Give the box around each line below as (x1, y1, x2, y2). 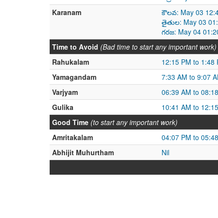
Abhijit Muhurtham (52, 147, 114, 157)
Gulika (52, 102, 73, 112)
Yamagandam (52, 72, 96, 82)
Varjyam (52, 87, 78, 97)
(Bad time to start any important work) (100, 42, 217, 52)
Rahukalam (52, 57, 89, 67)
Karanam (52, 7, 81, 17)
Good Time (52, 117, 89, 127)
